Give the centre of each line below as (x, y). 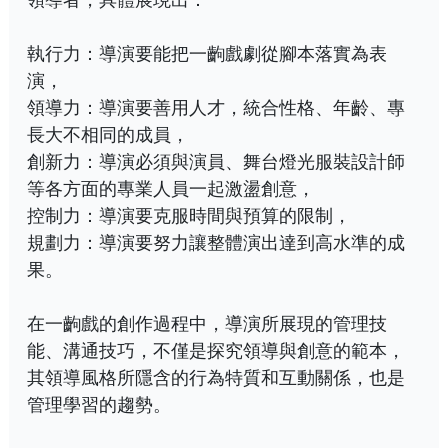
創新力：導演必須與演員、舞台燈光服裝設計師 (216, 161)
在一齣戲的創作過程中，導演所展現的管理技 (207, 323)
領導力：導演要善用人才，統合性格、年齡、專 (216, 107)
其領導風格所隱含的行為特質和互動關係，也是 (216, 377)
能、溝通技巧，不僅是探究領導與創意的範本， (216, 350)
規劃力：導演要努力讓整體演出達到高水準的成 (216, 242)
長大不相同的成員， (108, 134)
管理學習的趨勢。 (99, 404)
